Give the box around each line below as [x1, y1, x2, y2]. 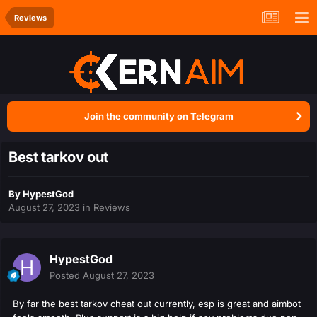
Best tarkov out [8, 149, 108, 166]
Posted [50, 270, 83, 282]
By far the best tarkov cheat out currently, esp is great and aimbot [13, 298, 301, 310]
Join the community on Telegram [83, 110, 234, 122]
